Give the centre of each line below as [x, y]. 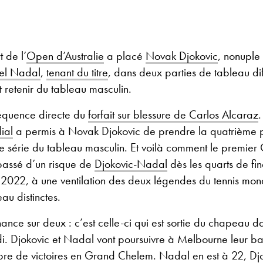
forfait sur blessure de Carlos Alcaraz [173, 115]
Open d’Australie [65, 56]
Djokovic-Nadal [131, 164]
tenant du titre [77, 73]
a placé [125, 56]
